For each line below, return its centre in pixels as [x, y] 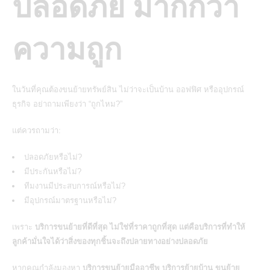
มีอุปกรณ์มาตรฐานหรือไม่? [70, 200]
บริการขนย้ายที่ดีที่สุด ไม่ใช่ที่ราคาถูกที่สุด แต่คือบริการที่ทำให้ [140, 227]
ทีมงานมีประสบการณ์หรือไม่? [75, 186]
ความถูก [67, 49]
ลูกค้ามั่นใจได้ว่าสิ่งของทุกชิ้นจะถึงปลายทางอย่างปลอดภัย [110, 241]
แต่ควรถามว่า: [36, 130]
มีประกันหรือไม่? [53, 171]
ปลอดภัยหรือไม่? [53, 157]
